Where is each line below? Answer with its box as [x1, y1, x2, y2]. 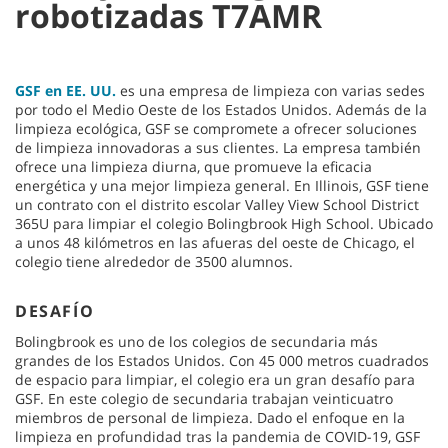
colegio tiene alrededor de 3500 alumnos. [15, 251, 293, 271]
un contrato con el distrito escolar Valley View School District [15, 194, 419, 214]
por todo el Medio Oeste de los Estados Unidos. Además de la [15, 99, 427, 119]
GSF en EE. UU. [15, 80, 116, 100]
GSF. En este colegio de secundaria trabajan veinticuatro [15, 388, 393, 408]
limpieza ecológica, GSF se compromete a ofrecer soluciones [15, 118, 417, 138]
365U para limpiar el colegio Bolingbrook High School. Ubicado [15, 213, 433, 233]
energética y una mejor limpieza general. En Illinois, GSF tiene [15, 175, 429, 195]
